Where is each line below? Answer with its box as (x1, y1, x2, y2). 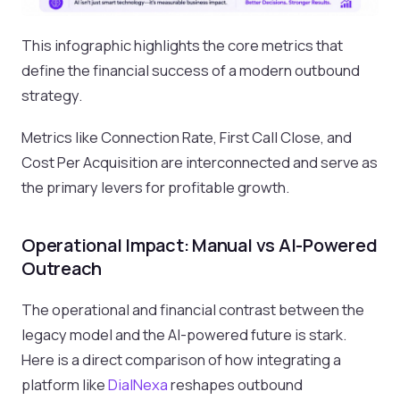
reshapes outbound (168, 373, 303, 395)
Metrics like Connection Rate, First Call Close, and (21, 126, 352, 147)
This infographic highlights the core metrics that (21, 34, 343, 55)
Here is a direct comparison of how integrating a (21, 348, 341, 370)
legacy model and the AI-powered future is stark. (21, 323, 346, 345)
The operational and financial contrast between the (21, 298, 364, 320)
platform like (21, 373, 108, 395)
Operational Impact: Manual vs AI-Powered (21, 232, 378, 257)
